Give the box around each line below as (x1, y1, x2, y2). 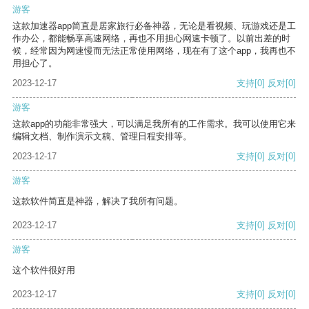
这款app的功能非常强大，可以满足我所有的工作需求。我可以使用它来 (12, 119, 296, 130)
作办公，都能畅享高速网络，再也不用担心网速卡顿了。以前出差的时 (12, 33, 290, 44)
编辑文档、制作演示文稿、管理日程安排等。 (12, 131, 192, 142)
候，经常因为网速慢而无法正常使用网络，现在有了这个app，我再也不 (12, 46, 296, 57)
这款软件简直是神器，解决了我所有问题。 (12, 196, 183, 207)
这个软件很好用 (12, 265, 75, 276)
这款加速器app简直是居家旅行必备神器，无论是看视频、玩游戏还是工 (12, 21, 296, 32)
